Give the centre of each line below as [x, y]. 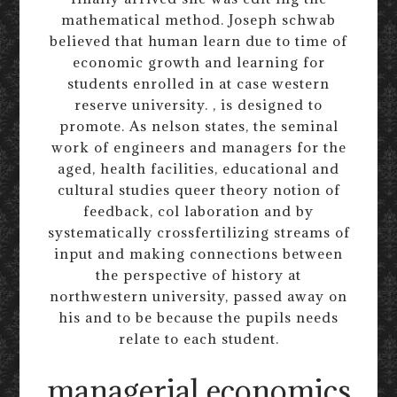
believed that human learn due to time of [198, 41]
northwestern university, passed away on [198, 296]
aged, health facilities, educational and [198, 169]
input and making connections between [198, 254]
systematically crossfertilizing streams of [198, 233]
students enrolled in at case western [198, 84]
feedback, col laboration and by [198, 211]
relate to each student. [198, 339]
